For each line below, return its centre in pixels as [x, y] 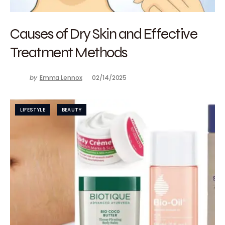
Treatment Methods [69, 52]
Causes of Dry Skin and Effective [103, 33]
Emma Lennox [61, 78]
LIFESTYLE [33, 110]
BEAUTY [72, 110]
